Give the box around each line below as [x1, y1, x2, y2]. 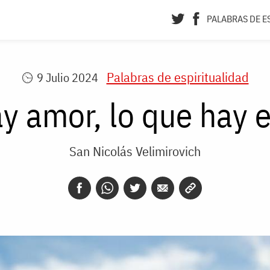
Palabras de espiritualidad [106, 68, 249, 86]
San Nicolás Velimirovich [69, 142, 201, 160]
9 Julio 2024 [36, 69, 98, 86]
